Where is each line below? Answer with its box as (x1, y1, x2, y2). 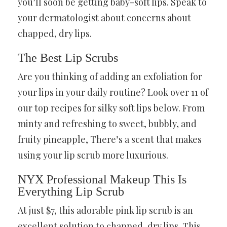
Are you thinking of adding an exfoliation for (18, 70, 202, 83)
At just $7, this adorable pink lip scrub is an (18, 204, 193, 216)
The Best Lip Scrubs (18, 51, 118, 64)
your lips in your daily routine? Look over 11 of (18, 86, 208, 98)
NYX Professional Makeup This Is (18, 172, 186, 186)
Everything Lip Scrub (18, 184, 124, 198)
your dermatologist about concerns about (18, 11, 191, 24)
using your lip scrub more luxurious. (18, 148, 168, 161)
